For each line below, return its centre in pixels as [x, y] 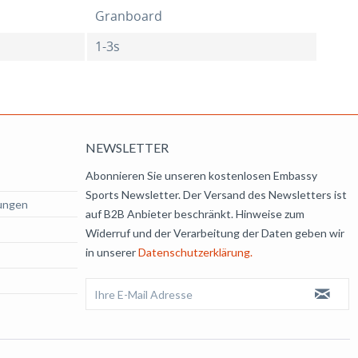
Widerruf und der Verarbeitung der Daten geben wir [215, 233]
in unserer [112, 252]
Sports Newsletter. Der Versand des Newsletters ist [216, 195]
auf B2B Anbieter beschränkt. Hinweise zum [195, 214]
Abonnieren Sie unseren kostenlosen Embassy [201, 175]
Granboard [128, 16]
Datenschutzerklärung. [195, 252]
